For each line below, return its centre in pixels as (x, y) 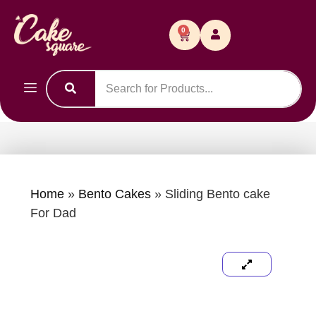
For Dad (53, 213)
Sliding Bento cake (217, 194)
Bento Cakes (114, 194)
